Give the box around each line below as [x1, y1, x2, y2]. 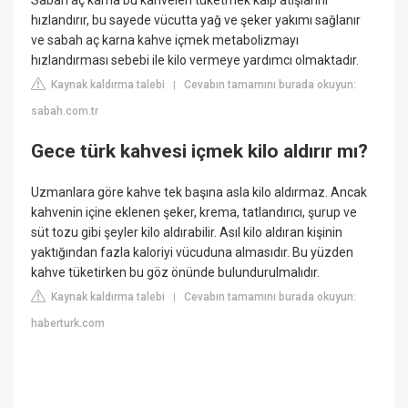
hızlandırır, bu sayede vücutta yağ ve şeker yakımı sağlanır [31, 13, 362, 28]
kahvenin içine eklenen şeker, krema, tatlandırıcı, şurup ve [31, 205, 358, 220]
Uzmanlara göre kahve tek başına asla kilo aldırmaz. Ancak [31, 185, 368, 200]
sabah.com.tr [31, 105, 99, 118]
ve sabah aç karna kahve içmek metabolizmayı [31, 33, 300, 48]
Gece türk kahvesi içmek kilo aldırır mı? [31, 139, 369, 162]
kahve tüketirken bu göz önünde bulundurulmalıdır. [31, 265, 321, 280]
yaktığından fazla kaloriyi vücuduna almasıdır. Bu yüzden [31, 245, 354, 260]
